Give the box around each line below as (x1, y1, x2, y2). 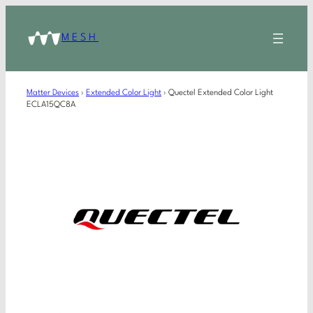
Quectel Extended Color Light (168, 88, 273, 97)
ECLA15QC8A (27, 100, 75, 109)
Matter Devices (27, 88, 79, 97)
